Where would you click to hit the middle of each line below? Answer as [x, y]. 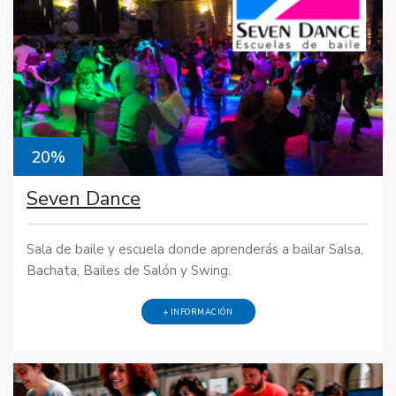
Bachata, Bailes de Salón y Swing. [129, 270]
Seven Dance [84, 199]
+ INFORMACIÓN [198, 312]
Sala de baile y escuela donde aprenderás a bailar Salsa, [195, 249]
